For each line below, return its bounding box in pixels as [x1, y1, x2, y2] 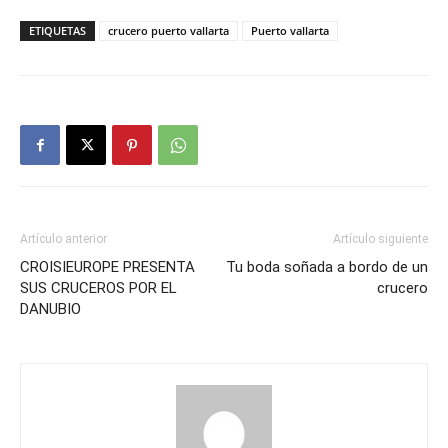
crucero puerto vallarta [108, 23, 229, 39]
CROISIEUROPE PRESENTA [20, 258, 195, 277]
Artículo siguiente [333, 232, 428, 247]
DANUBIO [20, 300, 81, 319]
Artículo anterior [20, 232, 107, 247]
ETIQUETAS [29, 23, 86, 39]
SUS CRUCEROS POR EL [20, 279, 177, 298]
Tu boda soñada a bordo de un [226, 258, 428, 277]
